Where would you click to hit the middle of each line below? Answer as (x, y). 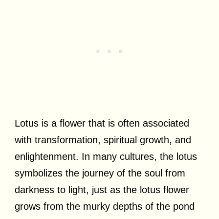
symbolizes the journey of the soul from (100, 173)
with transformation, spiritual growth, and (103, 140)
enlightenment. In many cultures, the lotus (106, 156)
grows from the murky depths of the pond (105, 206)
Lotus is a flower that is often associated (102, 123)
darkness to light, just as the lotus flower (102, 189)
